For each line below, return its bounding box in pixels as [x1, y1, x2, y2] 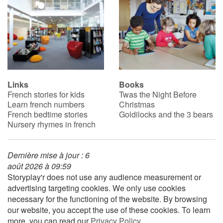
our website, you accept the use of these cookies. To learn [7, 204, 211, 216]
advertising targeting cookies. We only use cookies [7, 182, 186, 194]
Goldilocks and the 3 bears [119, 109, 213, 120]
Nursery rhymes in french [7, 118, 96, 130]
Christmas [119, 99, 155, 111]
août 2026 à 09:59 [7, 160, 71, 172]
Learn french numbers [7, 99, 85, 111]
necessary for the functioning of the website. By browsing [7, 193, 207, 205]
